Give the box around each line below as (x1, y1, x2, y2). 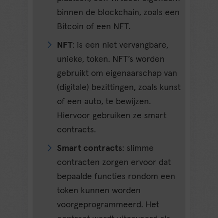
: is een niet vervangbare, (73, 40, 169, 50)
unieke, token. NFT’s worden (57, 54, 165, 64)
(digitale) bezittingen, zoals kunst (57, 83, 181, 92)
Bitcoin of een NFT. (57, 22, 131, 31)
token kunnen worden (57, 186, 141, 195)
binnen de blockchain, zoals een (57, 8, 180, 17)
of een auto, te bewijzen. (57, 97, 151, 106)
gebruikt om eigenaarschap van (57, 69, 178, 78)
